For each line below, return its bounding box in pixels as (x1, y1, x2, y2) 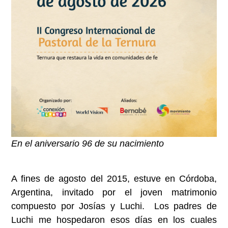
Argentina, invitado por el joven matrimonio (11, 187, 217, 197)
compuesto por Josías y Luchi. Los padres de (11, 201, 217, 211)
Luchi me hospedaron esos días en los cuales (11, 214, 217, 225)
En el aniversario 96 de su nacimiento (11, 138, 164, 149)
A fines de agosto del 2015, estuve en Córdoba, (11, 173, 217, 184)
